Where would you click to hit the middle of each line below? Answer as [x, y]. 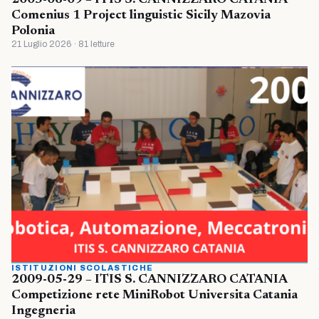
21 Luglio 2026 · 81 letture [63, 44]
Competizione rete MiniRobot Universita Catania [155, 295]
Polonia [33, 31]
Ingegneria [43, 311]
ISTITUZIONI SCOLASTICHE [83, 267]
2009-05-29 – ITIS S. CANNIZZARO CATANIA [149, 279]
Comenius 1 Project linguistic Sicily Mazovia [141, 15]
